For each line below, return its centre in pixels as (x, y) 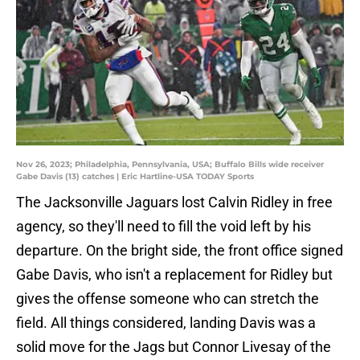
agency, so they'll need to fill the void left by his (164, 227)
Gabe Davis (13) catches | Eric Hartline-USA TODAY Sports (135, 177)
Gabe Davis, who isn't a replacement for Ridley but (174, 275)
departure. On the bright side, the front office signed (180, 251)
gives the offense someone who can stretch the (168, 299)
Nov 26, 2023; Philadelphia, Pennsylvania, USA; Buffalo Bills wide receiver (170, 165)
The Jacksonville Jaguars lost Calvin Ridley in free (174, 202)
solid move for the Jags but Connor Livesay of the (174, 347)
